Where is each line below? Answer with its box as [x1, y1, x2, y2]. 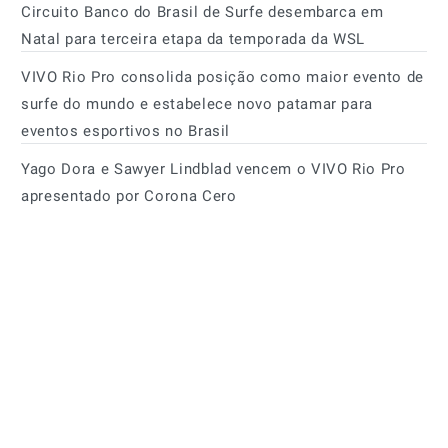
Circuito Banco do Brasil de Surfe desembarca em [21, 2, 384, 21]
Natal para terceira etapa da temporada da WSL [21, 29, 366, 48]
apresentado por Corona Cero [21, 186, 237, 205]
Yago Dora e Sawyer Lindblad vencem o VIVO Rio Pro [21, 159, 406, 178]
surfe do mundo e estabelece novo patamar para [21, 94, 374, 113]
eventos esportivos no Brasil [21, 121, 231, 140]
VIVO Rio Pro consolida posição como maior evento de [21, 67, 424, 86]
